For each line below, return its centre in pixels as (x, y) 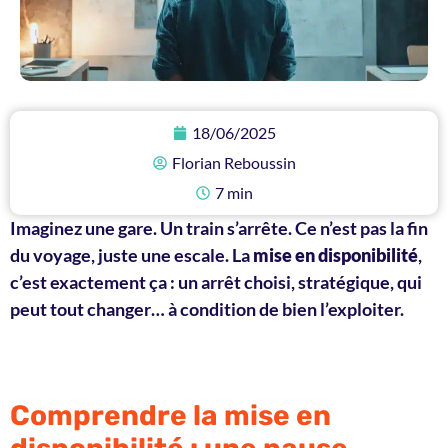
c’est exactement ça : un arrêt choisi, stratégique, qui (216, 281)
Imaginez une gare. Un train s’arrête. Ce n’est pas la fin (219, 227)
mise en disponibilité (335, 254)
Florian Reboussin (233, 162)
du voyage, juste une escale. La (131, 254)
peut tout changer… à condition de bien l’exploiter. (207, 308)
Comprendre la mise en (170, 416)
